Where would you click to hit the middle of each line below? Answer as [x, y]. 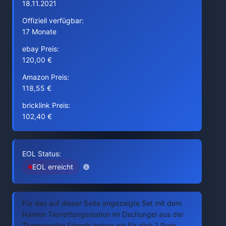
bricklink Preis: [46, 105]
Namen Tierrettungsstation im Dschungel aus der [103, 214]
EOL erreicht [53, 167]
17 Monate [39, 32]
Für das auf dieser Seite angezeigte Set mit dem [102, 203]
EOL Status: [42, 154]
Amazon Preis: [46, 77]
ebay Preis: [41, 49]
